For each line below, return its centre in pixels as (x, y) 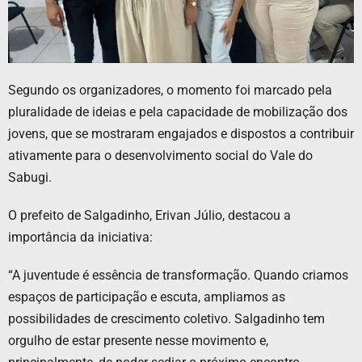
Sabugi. (30, 178)
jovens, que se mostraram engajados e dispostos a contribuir (181, 134)
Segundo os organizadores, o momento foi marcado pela (170, 90)
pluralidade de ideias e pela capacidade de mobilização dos (178, 112)
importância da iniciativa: (80, 238)
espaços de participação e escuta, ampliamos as (147, 297)
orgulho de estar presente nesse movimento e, (138, 341)
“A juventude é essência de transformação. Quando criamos (178, 276)
